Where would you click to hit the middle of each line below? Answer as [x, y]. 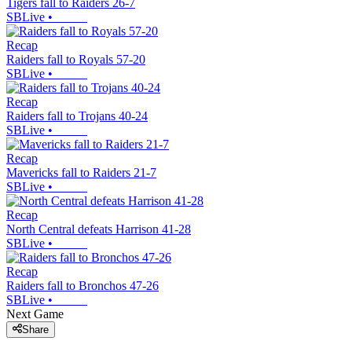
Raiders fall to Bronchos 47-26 [82, 285]
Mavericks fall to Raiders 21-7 [81, 172]
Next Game [35, 313]
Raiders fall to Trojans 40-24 [77, 115]
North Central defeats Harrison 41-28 [99, 229]
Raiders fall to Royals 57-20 [76, 59]
